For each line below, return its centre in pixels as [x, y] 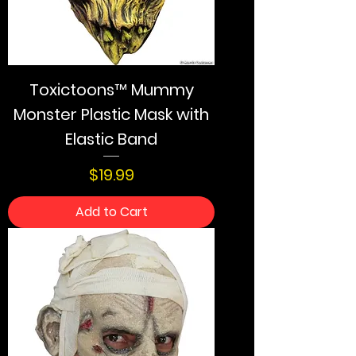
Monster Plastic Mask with [111, 114]
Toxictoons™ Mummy [111, 89]
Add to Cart [111, 212]
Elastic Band [111, 139]
